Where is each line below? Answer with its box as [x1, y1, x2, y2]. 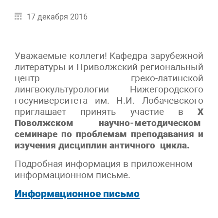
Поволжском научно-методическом [15, 117, 203, 128]
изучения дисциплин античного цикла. [15, 139, 190, 151]
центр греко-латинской [15, 72, 203, 84]
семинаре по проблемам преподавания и [15, 128, 203, 140]
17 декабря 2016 [27, 12, 88, 21]
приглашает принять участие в [15, 106, 198, 117]
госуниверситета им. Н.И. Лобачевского [15, 94, 203, 106]
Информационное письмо [15, 187, 140, 200]
